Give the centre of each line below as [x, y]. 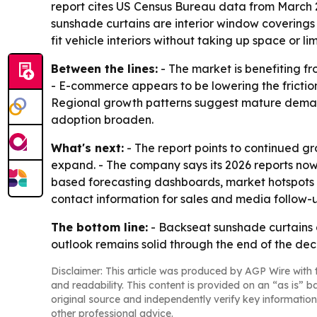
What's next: [87, 148]
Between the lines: [104, 68]
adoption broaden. [102, 119]
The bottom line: [99, 227]
